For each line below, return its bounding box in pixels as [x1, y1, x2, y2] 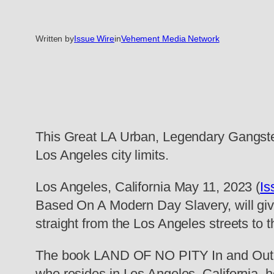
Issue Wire [74, 34, 114, 44]
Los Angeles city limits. [35, 147, 169, 163]
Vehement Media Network [120, 34, 220, 44]
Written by [35, 34, 74, 44]
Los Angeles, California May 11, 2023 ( [35, 179, 261, 195]
